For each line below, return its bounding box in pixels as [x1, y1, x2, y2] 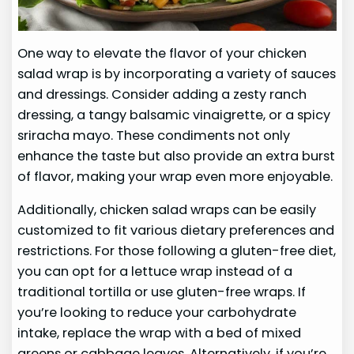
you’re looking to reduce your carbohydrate [17, 303, 297, 322]
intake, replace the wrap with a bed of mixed [17, 323, 302, 342]
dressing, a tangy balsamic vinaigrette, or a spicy [17, 105, 331, 124]
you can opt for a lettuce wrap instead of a [17, 262, 293, 281]
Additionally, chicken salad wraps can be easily [17, 200, 317, 219]
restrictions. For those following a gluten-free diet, [17, 241, 337, 260]
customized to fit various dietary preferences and [17, 220, 335, 239]
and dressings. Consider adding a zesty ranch [17, 85, 307, 104]
